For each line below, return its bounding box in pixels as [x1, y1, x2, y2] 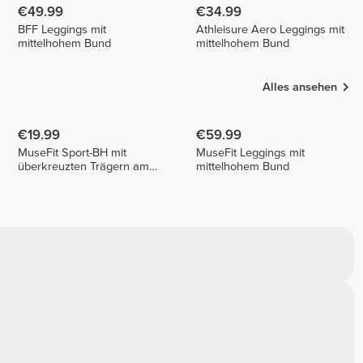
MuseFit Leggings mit [196, 146, 305, 160]
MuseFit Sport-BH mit [18, 146, 127, 160]
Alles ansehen [263, 80, 338, 95]
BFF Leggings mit [18, 23, 107, 37]
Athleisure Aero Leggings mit [196, 23, 345, 37]
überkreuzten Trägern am [18, 160, 150, 174]
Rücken [18, 173, 58, 188]
